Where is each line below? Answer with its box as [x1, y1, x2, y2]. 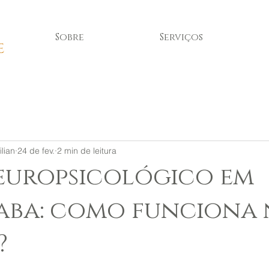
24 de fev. [17, 145, 55, 156]
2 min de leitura [57, 145, 116, 156]
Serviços [159, 31, 203, 44]
